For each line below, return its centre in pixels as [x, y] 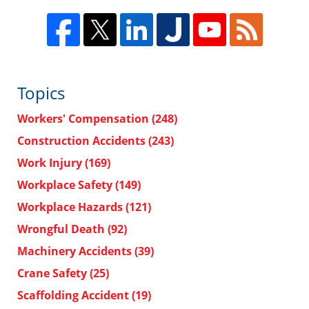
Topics [41, 93]
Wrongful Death [62, 229]
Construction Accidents [83, 141]
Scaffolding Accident [74, 296]
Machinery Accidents [76, 251]
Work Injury [51, 163]
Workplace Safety [66, 185]
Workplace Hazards [71, 207]
